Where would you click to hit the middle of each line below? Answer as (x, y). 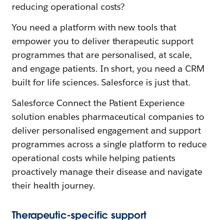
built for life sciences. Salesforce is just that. (101, 82)
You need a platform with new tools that (94, 27)
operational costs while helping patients (94, 158)
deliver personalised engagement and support (107, 131)
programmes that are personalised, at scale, (102, 55)
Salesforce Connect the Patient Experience (98, 103)
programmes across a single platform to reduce (110, 144)
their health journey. (54, 186)
